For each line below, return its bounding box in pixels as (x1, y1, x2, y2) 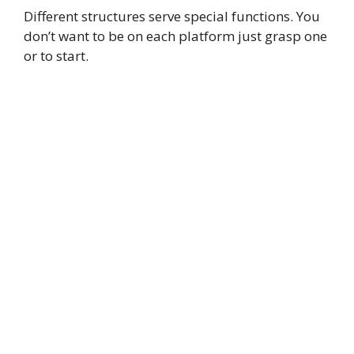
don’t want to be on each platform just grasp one (24, 26, 327, 45)
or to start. (24, 46, 88, 65)
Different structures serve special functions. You (24, 6, 320, 25)
